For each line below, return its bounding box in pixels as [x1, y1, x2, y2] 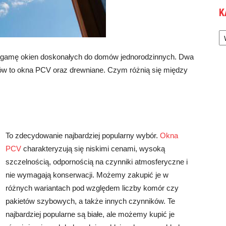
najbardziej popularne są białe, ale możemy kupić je [6, 210, 175, 218]
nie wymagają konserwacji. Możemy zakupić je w [6, 171, 168, 179]
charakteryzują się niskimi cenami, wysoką [21, 144, 165, 153]
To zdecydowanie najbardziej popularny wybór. [6, 131, 160, 140]
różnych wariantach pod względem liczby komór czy [6, 184, 179, 192]
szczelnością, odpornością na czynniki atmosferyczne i [6, 157, 188, 166]
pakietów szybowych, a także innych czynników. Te [6, 197, 175, 205]
